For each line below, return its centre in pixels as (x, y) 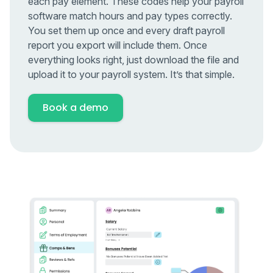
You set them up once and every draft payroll (126, 31)
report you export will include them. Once (118, 45)
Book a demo (76, 108)
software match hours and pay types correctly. (130, 16)
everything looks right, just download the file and (133, 60)
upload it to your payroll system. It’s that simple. (131, 75)
